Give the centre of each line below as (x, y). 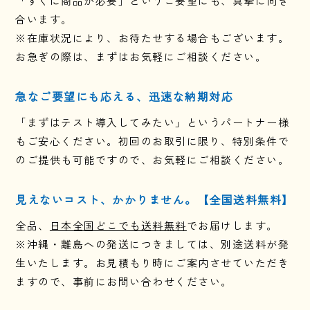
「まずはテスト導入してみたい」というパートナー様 (153, 122)
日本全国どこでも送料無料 (118, 225)
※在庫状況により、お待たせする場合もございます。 (153, 37)
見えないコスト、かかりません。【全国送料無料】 (155, 199)
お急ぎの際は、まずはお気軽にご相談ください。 (141, 56)
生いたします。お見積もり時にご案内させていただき (153, 262)
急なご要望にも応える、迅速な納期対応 (125, 96)
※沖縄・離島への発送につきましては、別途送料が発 (153, 244)
